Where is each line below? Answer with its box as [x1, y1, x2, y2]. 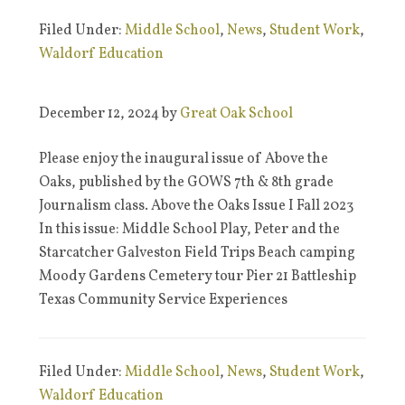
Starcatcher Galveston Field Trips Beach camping [38, 243, 355, 263]
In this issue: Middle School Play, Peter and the [38, 220, 340, 240]
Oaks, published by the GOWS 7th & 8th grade [38, 173, 334, 193]
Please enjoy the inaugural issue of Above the [38, 149, 328, 169]
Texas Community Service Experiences [38, 290, 287, 310]
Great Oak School [179, 104, 293, 124]
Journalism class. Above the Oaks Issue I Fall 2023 [38, 196, 353, 216]
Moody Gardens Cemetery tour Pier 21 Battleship [38, 267, 356, 287]
